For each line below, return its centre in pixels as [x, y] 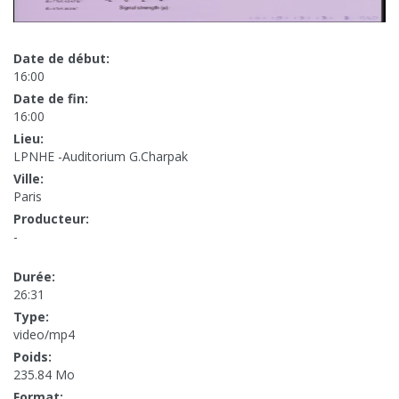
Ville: [28, 179]
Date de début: [61, 59]
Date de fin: [51, 99]
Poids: [33, 357]
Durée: [34, 277]
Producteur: [51, 219]
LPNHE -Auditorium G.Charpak [101, 157]
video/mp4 [44, 335]
